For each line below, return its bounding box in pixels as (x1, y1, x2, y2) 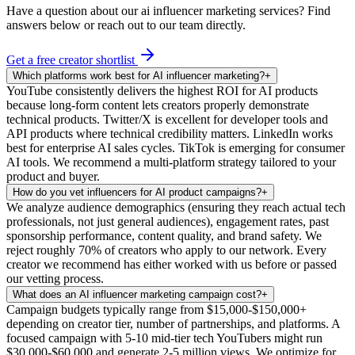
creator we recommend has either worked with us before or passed (6, 258, 337, 272)
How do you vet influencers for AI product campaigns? (13, 186, 261, 199)
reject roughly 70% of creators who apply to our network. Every (6, 243, 326, 258)
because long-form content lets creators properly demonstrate (6, 98, 309, 113)
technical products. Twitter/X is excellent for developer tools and (6, 113, 328, 127)
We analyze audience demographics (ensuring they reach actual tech (6, 200, 345, 215)
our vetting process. (6, 272, 104, 286)
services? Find (256, 4, 330, 18)
